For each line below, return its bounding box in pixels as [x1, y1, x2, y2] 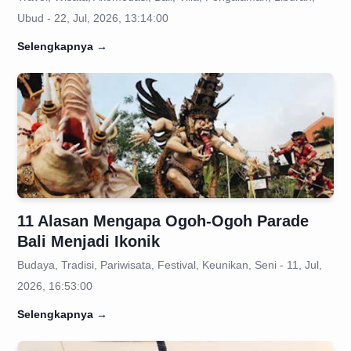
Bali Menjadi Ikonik [17, 233, 160, 250]
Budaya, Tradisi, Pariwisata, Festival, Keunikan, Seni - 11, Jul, [17, 259, 322, 271]
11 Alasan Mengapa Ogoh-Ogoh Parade [17, 212, 309, 230]
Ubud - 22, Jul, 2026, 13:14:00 [17, 12, 168, 24]
